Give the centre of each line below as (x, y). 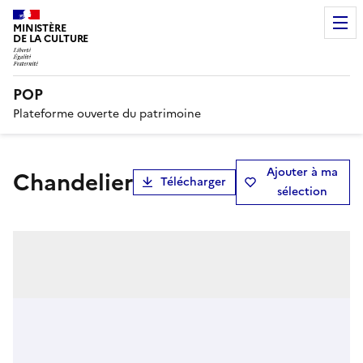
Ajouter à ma (302, 172)
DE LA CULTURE (51, 38)
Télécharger (193, 181)
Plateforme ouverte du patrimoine (107, 113)
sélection (302, 191)
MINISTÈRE (40, 28)
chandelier (81, 182)
